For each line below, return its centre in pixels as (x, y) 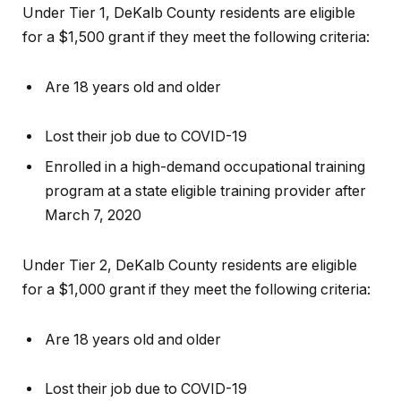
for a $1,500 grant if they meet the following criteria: (196, 37)
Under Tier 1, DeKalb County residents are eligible (189, 13)
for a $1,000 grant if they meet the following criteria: (196, 290)
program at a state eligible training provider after (205, 192)
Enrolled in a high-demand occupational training (205, 167)
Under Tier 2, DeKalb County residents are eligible (190, 266)
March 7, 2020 (93, 216)
